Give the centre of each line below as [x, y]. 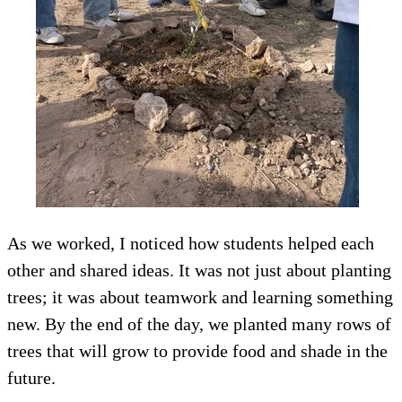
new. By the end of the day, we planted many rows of [199, 323]
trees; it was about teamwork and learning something [200, 297]
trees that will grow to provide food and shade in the [197, 350]
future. [31, 377]
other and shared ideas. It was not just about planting [199, 270]
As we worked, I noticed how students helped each [191, 243]
